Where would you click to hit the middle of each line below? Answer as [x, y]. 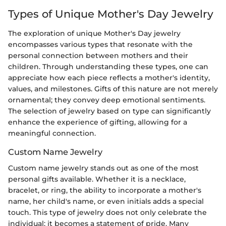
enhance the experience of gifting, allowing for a [98, 122]
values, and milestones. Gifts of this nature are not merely [113, 89]
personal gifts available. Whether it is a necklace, [97, 179]
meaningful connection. [52, 133]
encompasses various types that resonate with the [100, 44]
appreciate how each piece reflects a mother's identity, [109, 77]
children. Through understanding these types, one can [108, 66]
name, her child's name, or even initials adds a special [106, 201]
